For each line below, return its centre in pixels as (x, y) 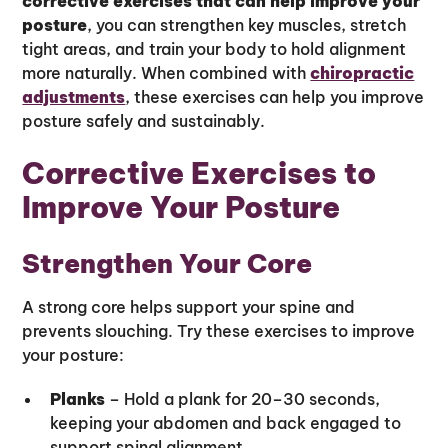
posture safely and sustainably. (144, 120)
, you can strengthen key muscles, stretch (247, 24)
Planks (78, 398)
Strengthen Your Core (167, 263)
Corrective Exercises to (199, 173)
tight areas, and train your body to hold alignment (214, 48)
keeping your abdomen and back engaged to (226, 422)
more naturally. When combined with (166, 72)
